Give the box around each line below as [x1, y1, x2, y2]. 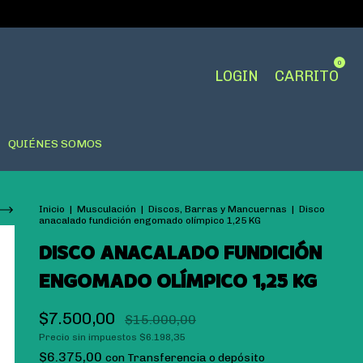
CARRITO [275, 67, 339, 85]
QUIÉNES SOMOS [7, 137, 102, 151]
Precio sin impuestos [39, 331, 139, 343]
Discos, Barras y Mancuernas [148, 203, 287, 215]
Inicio [39, 203, 65, 215]
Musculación [77, 203, 136, 215]
